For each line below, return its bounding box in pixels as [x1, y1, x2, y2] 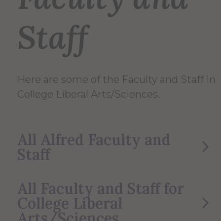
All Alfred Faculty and [17, 130, 171, 149]
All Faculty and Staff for [17, 179, 184, 198]
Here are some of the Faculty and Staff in [17, 74, 216, 86]
